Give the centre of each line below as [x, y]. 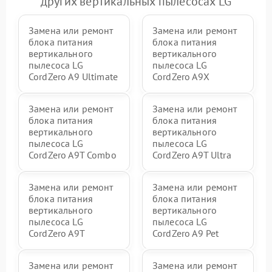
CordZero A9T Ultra [192, 155]
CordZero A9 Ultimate [73, 76]
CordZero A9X [181, 76]
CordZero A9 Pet [186, 233]
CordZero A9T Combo [73, 155]
